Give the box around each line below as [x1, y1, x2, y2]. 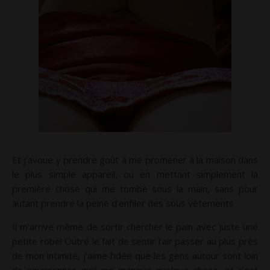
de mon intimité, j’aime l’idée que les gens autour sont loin [12, 250, 258, 262]
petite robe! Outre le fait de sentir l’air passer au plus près [12, 235, 258, 247]
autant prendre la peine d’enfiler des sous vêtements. [12, 197, 236, 209]
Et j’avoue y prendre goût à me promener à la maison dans [12, 154, 258, 166]
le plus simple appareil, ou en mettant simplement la [12, 168, 258, 180]
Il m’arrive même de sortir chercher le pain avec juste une [12, 221, 258, 233]
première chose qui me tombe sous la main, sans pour [12, 183, 258, 195]
